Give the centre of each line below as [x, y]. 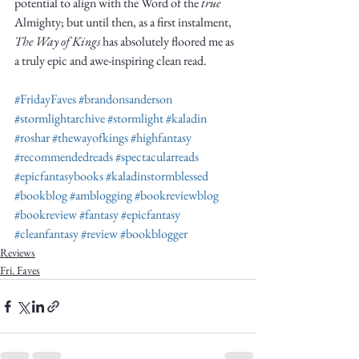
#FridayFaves [45, 99]
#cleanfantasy [46, 234]
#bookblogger [154, 234]
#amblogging [101, 195]
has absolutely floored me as [168, 41]
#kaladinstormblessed [157, 176]
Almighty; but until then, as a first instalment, [124, 22]
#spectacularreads [157, 157]
